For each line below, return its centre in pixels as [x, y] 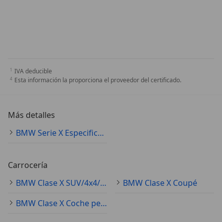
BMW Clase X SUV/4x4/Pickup [103, 183]
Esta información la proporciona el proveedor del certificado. [98, 80]
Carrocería [28, 165]
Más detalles [31, 115]
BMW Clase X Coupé [160, 183]
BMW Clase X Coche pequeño [104, 203]
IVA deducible [33, 71]
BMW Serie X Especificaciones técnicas [101, 133]
